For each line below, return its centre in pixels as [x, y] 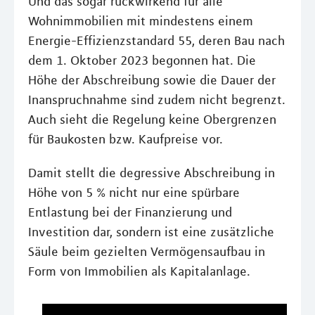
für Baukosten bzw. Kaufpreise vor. [126, 140]
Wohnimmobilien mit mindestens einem [141, 21]
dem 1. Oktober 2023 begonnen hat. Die [142, 61]
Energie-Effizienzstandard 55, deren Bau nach [156, 41]
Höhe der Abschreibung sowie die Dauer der [152, 81]
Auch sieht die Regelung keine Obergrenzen [152, 120]
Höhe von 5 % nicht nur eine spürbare [134, 193]
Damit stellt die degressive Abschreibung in [152, 173]
